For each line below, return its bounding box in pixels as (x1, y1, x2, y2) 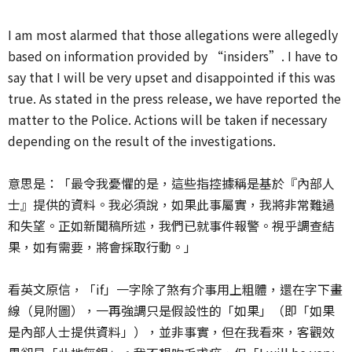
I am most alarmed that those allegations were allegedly (8, 24, 338, 44)
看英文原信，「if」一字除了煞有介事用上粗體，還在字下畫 (8, 279, 343, 299)
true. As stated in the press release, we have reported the (8, 88, 341, 108)
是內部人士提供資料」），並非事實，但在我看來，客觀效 (8, 321, 335, 341)
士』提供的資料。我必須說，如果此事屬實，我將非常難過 (8, 194, 335, 214)
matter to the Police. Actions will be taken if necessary (8, 109, 327, 129)
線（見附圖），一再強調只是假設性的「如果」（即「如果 (8, 300, 335, 320)
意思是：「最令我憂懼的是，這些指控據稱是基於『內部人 (8, 173, 335, 192)
